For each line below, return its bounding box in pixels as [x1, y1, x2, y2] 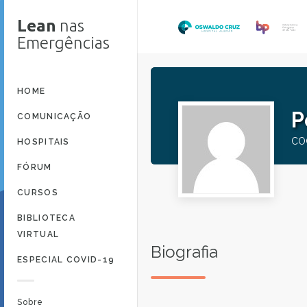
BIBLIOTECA [17, 213, 76, 223]
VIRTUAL [17, 230, 60, 239]
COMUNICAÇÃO [17, 112, 92, 121]
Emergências [17, 34, 110, 52]
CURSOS [17, 188, 58, 197]
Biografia [151, 242, 218, 262]
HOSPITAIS [17, 137, 70, 147]
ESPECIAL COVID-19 [17, 255, 115, 265]
